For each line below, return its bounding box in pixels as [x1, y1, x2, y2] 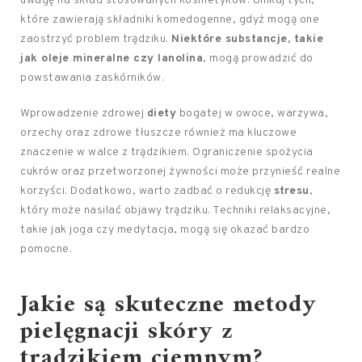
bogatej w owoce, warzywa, [176, 107, 328, 121]
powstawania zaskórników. [20, 71, 164, 86]
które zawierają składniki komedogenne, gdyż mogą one [20, 13, 319, 27]
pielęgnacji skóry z [20, 310, 233, 354]
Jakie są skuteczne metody [20, 284, 317, 327]
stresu [273, 184, 309, 199]
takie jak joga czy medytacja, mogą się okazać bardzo [20, 223, 309, 238]
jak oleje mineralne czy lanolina [20, 52, 203, 66]
